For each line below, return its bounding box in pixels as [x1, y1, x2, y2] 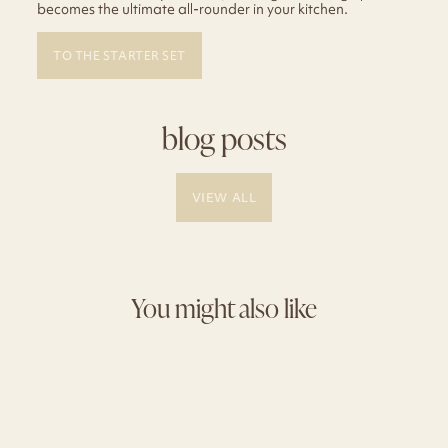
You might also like [131, 289, 317, 326]
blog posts [161, 116, 287, 159]
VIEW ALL [191, 188, 257, 206]
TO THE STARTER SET [53, 47, 186, 63]
